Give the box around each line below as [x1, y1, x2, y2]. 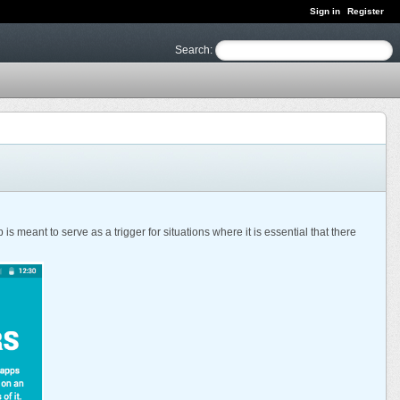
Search [175, 43, 210, 56]
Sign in [310, 6, 340, 16]
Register [347, 6, 384, 16]
